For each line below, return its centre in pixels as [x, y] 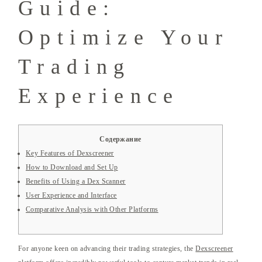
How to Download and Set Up [72, 168]
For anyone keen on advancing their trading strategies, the [107, 249]
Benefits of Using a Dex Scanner [76, 182]
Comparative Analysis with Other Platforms [92, 210]
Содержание [120, 139]
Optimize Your [123, 38]
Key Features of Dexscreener [70, 154]
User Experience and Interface [71, 196]
